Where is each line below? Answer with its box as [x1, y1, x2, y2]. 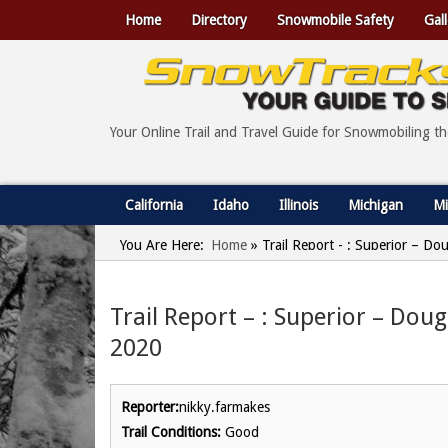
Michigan [348, 197, 403, 213]
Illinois [279, 197, 318, 213]
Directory [191, 12, 247, 28]
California [125, 197, 183, 213]
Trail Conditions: [121, 424, 221, 440]
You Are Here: [120, 237, 204, 253]
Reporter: [121, 399, 179, 415]
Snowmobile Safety [277, 12, 394, 28]
